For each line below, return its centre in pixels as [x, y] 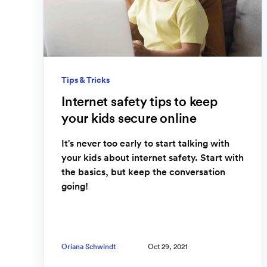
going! [75, 186]
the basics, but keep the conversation [143, 171]
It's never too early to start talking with [145, 143]
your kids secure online [129, 118]
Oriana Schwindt [89, 247]
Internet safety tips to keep [139, 101]
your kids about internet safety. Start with [153, 157]
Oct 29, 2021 [168, 247]
